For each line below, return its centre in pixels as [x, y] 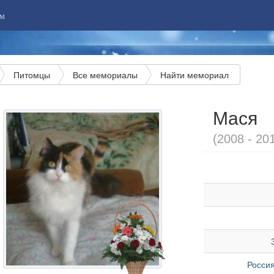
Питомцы [31, 75]
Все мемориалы [105, 75]
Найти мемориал [194, 75]
